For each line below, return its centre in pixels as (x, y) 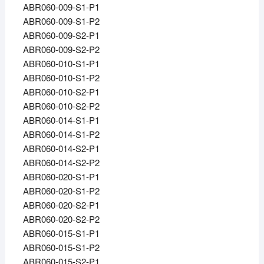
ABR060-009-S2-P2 (61, 49)
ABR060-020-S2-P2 (61, 219)
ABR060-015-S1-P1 (61, 233)
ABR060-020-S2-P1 (61, 205)
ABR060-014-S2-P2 (61, 163)
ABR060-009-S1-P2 (61, 21)
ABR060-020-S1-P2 (61, 191)
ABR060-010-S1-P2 (61, 78)
